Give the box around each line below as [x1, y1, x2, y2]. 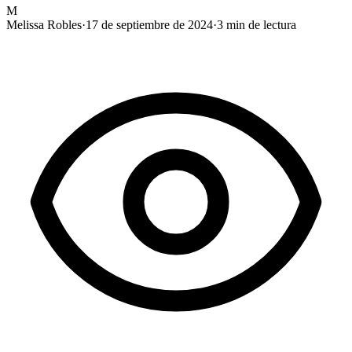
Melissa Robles [6, 17, 82, 31]
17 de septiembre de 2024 [86, 17, 213, 31]
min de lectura [223, 17, 296, 31]
